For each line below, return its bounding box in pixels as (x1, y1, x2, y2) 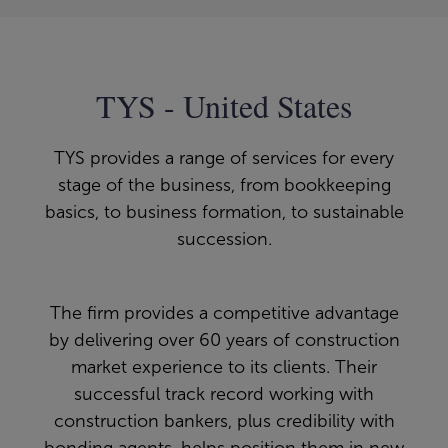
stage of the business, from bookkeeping (57, 174, 391, 197)
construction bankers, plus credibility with (53, 410, 395, 433)
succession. (176, 228, 272, 251)
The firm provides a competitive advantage (49, 302, 399, 325)
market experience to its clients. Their (71, 356, 377, 379)
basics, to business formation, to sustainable (44, 201, 404, 224)
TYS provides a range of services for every (54, 147, 394, 170)
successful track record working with (74, 383, 374, 406)
